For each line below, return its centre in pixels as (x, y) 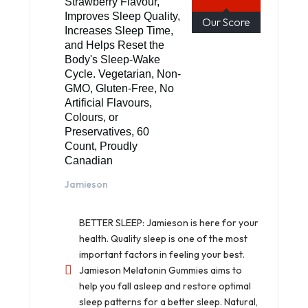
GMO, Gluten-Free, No (119, 88)
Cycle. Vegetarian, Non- (123, 74)
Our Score (226, 22)
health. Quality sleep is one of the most (163, 238)
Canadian (89, 160)
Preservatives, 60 (107, 131)
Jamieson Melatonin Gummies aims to (161, 270)
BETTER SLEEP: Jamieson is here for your (169, 222)
